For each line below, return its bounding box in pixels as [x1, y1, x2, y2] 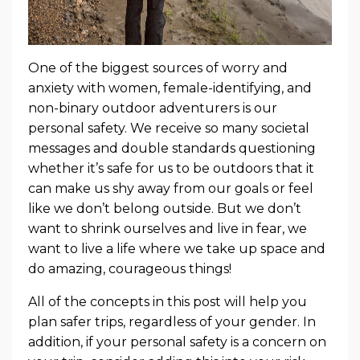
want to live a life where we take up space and [28, 240, 325, 256]
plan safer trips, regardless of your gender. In [28, 313, 316, 329]
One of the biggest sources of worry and [28, 59, 288, 76]
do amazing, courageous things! [28, 260, 231, 276]
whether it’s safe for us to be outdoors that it [28, 160, 314, 176]
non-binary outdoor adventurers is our [28, 100, 277, 116]
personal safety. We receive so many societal [28, 120, 309, 136]
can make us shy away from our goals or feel [28, 180, 313, 196]
